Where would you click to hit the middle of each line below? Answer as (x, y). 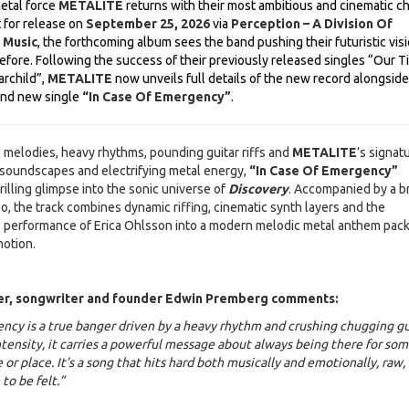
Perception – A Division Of (311, 24)
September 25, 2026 (147, 24)
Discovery (258, 189)
